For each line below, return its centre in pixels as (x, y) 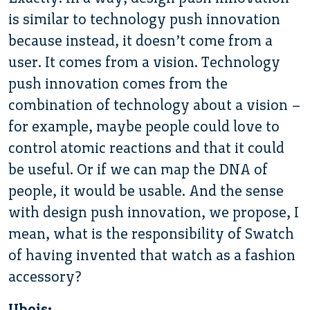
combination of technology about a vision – (155, 104)
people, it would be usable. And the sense (146, 190)
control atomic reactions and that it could (146, 147)
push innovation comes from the (118, 83)
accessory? (45, 276)
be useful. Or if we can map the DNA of (138, 169)
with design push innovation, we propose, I (154, 212)
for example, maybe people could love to (144, 126)
